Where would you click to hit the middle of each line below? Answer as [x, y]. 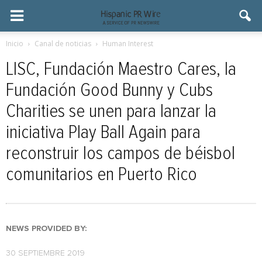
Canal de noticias [63, 44]
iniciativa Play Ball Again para [103, 133]
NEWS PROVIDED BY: [46, 229]
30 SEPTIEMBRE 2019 [45, 253]
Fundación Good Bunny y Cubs [109, 91]
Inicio [15, 44]
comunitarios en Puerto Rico [101, 175]
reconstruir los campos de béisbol [120, 154]
